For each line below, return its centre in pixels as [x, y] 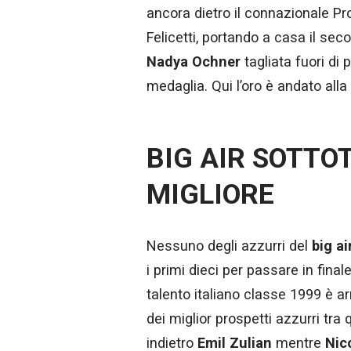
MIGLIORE [210, 194]
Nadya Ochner [194, 62]
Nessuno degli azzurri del [229, 245]
